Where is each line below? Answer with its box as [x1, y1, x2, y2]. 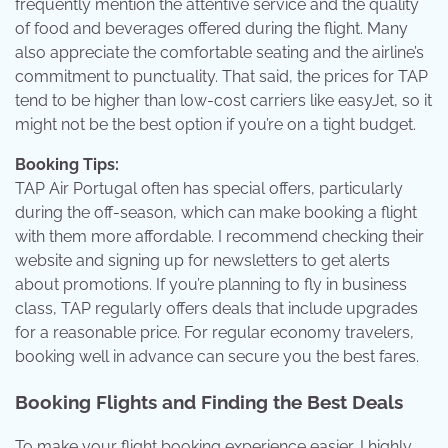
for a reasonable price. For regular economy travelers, [15, 323, 414, 343]
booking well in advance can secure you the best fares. [15, 347, 419, 367]
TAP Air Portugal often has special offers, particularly [15, 179, 403, 199]
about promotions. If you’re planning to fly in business [15, 275, 407, 295]
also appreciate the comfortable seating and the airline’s [15, 43, 424, 63]
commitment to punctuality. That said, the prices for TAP [15, 67, 428, 87]
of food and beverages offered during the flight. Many [15, 19, 408, 39]
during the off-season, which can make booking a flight [15, 203, 417, 223]
